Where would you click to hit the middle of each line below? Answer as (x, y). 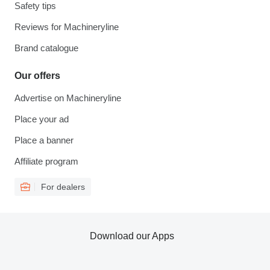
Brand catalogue (46, 48)
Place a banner (44, 140)
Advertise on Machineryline (68, 98)
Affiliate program (46, 162)
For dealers (63, 187)
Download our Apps (132, 236)
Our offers (37, 76)
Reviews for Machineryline (67, 27)
